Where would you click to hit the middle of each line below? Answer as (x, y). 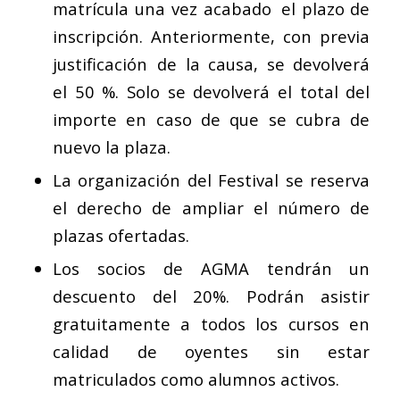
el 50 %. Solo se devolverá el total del (211, 91)
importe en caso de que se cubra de (211, 119)
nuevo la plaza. (111, 146)
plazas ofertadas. (121, 235)
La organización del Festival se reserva (211, 179)
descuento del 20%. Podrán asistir (211, 296)
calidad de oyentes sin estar (211, 351)
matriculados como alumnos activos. (196, 379)
